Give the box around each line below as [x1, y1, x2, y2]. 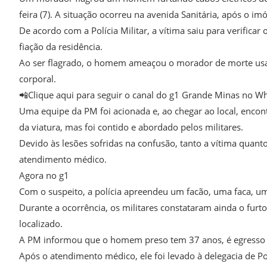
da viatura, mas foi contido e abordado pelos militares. [19, 121, 243, 133]
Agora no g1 [19, 169, 69, 182]
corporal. [19, 73, 56, 85]
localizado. [19, 218, 63, 230]
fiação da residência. [19, 41, 103, 53]
